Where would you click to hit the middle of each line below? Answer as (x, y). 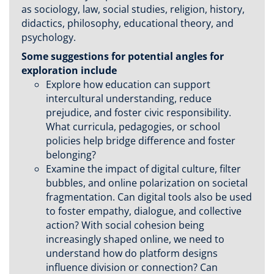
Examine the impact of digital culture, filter (143, 169)
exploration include (69, 71)
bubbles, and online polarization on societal (147, 183)
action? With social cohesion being (125, 225)
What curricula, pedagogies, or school (133, 127)
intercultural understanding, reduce (129, 99)
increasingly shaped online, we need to (135, 239)
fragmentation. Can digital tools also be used (149, 197)
